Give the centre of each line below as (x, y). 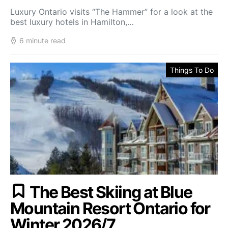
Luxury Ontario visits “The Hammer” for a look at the (111, 12)
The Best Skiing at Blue (111, 192)
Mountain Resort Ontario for (110, 208)
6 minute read (42, 40)
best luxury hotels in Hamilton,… (72, 22)
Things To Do (192, 70)
